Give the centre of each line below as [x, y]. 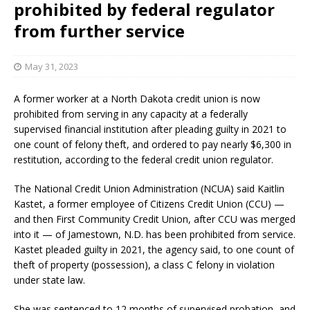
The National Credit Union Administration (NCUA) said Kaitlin [149, 188]
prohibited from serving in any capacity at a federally [131, 113]
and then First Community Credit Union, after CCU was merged [155, 219]
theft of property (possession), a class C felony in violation [144, 264]
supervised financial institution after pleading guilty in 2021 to [150, 129]
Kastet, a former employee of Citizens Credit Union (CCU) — [149, 203]
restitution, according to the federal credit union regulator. [144, 159]
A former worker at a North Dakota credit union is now [137, 98]
